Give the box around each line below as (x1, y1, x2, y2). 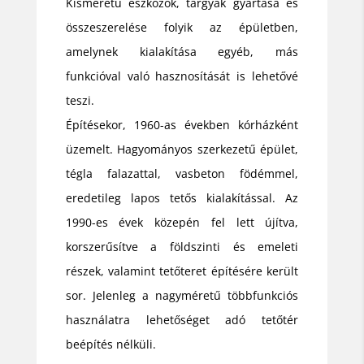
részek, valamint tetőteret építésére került (65, 262, 299, 279)
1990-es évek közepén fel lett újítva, (65, 214, 299, 230)
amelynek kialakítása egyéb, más (65, 43, 299, 59)
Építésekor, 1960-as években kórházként (65, 116, 299, 132)
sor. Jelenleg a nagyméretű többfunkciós (65, 287, 299, 303)
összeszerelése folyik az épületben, (65, 19, 299, 35)
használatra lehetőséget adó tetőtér (65, 311, 299, 327)
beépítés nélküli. (65, 336, 156, 352)
